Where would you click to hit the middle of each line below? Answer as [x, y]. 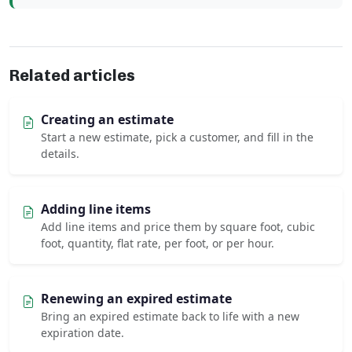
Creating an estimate [107, 120]
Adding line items [96, 209]
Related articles [72, 76]
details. [60, 154]
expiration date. [82, 333]
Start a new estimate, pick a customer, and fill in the [177, 137]
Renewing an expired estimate [136, 299]
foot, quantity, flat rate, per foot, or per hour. [158, 244]
